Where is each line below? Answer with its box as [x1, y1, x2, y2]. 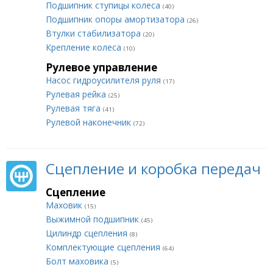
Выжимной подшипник [46, 213, 141, 225]
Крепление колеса [46, 41, 124, 53]
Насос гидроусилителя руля [46, 74, 163, 86]
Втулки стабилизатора [46, 27, 143, 39]
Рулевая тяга [46, 102, 103, 114]
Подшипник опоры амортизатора [46, 13, 187, 25]
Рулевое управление [46, 60, 157, 74]
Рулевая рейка [46, 88, 108, 100]
